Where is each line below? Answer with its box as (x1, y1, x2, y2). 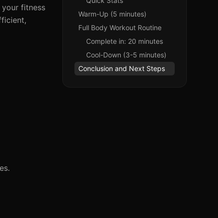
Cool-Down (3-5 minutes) (86, 51, 166, 59)
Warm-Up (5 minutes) (78, 10, 146, 18)
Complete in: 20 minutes (86, 37, 163, 45)
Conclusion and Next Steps (78, 64, 165, 73)
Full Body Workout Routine (78, 23, 162, 32)
